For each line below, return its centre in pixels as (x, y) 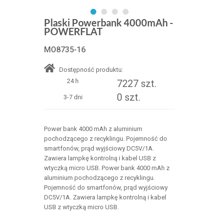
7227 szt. (136, 84)
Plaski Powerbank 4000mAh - (108, 23)
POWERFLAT (73, 32)
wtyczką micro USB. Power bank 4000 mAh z (107, 168)
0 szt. (128, 98)
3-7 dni (73, 97)
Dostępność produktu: (90, 70)
